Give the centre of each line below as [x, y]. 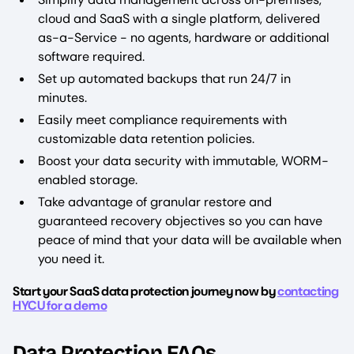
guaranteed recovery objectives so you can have [180, 220]
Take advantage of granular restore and [155, 201]
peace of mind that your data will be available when [190, 239]
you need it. [73, 258]
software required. [91, 56]
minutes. [62, 97]
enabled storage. [88, 179]
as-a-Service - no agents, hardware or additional [184, 37]
